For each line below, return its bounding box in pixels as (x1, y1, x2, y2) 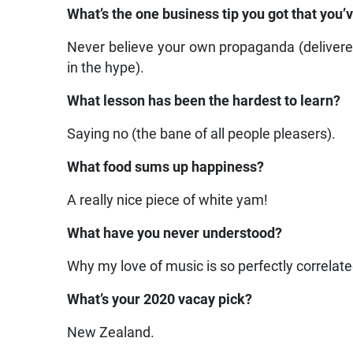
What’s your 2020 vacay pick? (67, 292, 253, 308)
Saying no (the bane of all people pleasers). (67, 126, 336, 143)
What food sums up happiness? (67, 159, 265, 176)
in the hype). (67, 60, 145, 76)
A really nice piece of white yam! (67, 192, 269, 209)
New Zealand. (67, 325, 155, 341)
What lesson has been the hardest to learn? (67, 93, 341, 110)
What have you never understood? (67, 225, 283, 242)
